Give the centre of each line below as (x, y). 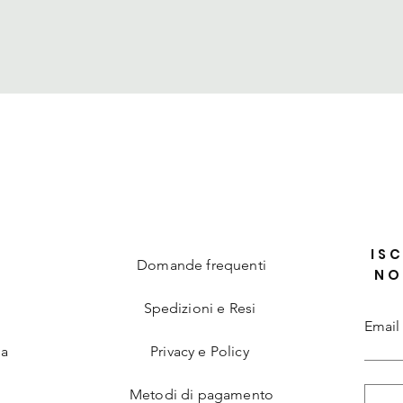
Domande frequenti (201, 265)
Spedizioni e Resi (201, 309)
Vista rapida (201, 116)
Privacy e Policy (201, 352)
